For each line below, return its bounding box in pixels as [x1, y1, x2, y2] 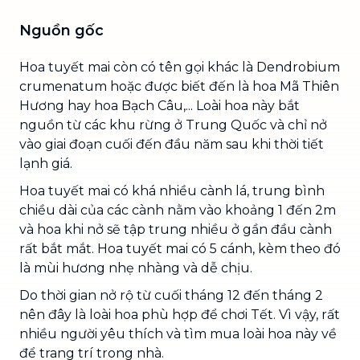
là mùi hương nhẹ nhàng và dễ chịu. [19, 260, 252, 276]
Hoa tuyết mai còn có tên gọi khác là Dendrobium [19, 59, 340, 75]
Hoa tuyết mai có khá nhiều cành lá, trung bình [19, 182, 325, 198]
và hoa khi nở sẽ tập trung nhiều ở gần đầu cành [19, 221, 332, 237]
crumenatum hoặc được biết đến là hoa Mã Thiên [19, 78, 339, 94]
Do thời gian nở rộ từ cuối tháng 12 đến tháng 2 [19, 287, 323, 303]
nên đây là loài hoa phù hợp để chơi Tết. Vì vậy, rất [19, 306, 340, 322]
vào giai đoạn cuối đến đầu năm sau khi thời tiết [19, 136, 324, 152]
